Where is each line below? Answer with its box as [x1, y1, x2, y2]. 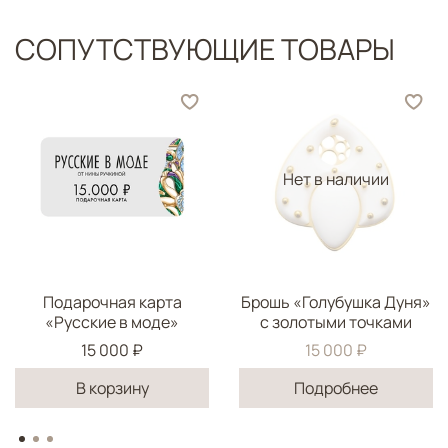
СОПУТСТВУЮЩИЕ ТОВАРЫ [15, 28, 395, 69]
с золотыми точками [260, 310, 412, 333]
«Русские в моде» [45, 310, 179, 333]
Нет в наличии [283, 167, 389, 190]
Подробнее [294, 376, 378, 399]
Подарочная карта [42, 290, 182, 313]
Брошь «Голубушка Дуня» [241, 290, 431, 313]
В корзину [75, 376, 149, 399]
